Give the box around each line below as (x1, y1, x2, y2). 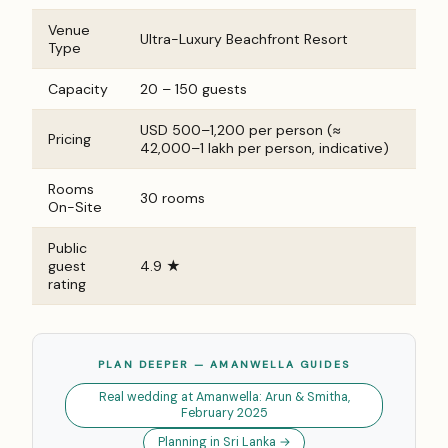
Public (48, 238, 87, 257)
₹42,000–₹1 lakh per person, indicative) (140, 138, 389, 157)
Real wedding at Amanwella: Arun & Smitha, (98, 389, 350, 406)
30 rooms (140, 188, 205, 207)
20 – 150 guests (140, 79, 247, 98)
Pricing (48, 129, 91, 148)
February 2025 (180, 405, 268, 422)
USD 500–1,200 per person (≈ (140, 120, 341, 139)
